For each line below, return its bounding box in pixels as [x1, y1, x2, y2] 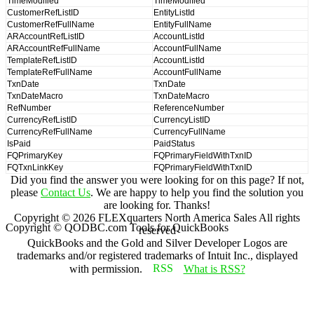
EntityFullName [153, 19, 212, 29]
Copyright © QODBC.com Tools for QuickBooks [6, 221, 228, 233]
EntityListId [153, 7, 195, 18]
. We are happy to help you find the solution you [90, 186, 303, 198]
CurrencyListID [153, 114, 210, 125]
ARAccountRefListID [7, 31, 85, 41]
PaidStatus [153, 138, 195, 149]
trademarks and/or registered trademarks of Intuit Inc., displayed [16, 249, 298, 261]
